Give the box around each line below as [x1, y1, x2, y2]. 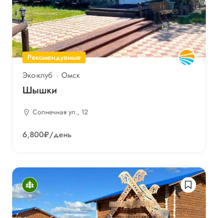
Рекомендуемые [27, 52, 81, 63]
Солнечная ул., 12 [33, 107, 88, 117]
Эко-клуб [22, 70, 53, 81]
